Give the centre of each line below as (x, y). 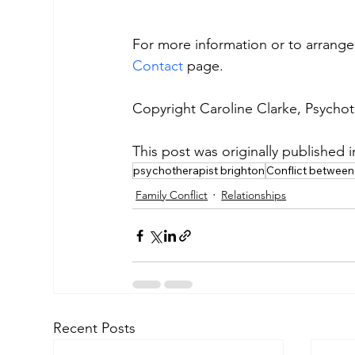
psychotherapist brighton (199, 171)
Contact (158, 66)
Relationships (254, 195)
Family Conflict (172, 195)
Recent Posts (95, 328)
